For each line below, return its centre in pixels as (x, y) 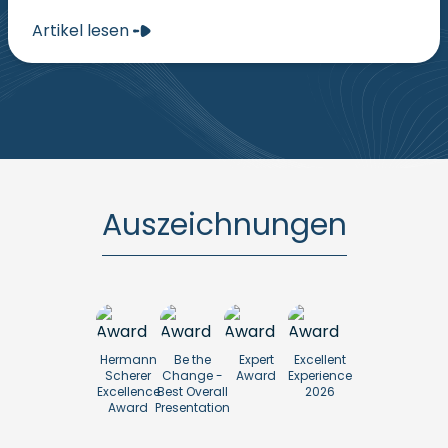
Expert (256, 360)
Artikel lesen (82, 31)
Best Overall (192, 392)
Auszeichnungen (224, 225)
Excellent (320, 360)
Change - (192, 376)
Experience (320, 376)
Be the (192, 360)
